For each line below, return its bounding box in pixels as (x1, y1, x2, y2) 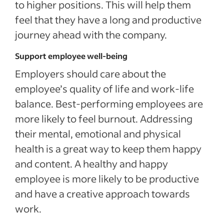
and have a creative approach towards (15, 187, 190, 200)
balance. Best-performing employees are (15, 97, 203, 110)
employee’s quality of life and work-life (15, 82, 194, 95)
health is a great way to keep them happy (15, 142, 201, 155)
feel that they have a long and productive (15, 13, 201, 26)
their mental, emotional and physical (15, 127, 181, 140)
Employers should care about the (15, 67, 166, 80)
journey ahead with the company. (15, 28, 167, 41)
